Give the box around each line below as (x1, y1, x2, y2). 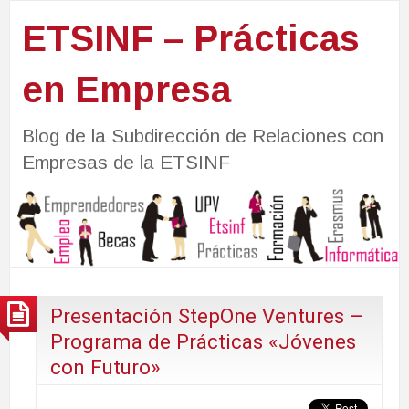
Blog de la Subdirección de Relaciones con (21, 124, 383, 146)
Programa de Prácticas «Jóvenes (50, 329, 356, 353)
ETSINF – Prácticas (21, 17, 360, 58)
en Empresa (21, 68, 231, 110)
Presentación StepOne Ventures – (50, 303, 363, 328)
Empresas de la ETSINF (21, 151, 230, 173)
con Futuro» (50, 354, 161, 379)
